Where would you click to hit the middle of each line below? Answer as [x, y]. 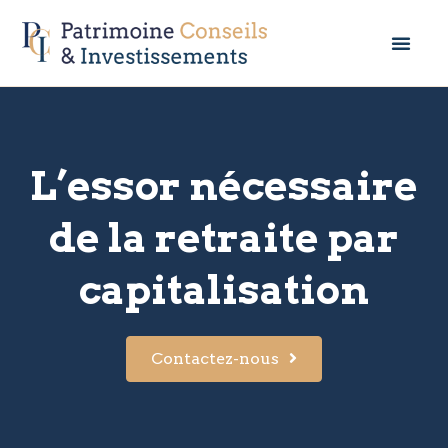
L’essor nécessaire [224, 186]
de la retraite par [224, 238]
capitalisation [224, 290]
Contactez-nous [215, 358]
